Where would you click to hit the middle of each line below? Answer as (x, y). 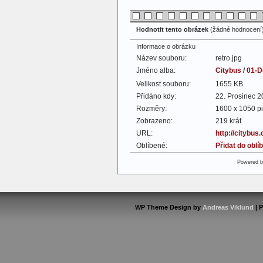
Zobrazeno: (154, 121)
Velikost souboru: (163, 84)
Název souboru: (161, 58)
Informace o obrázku (166, 46)
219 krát (228, 121)
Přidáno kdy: (156, 96)
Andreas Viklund (228, 207)
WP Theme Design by (168, 207)
